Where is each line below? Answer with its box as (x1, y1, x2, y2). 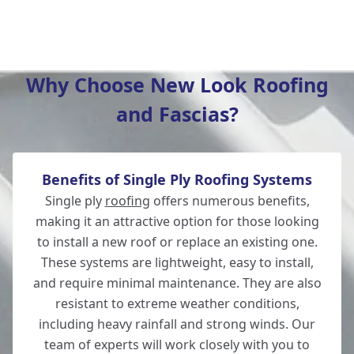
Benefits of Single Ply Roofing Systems (42, 170, 312, 189)
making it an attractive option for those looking (35, 213, 319, 230)
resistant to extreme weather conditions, (55, 295, 299, 312)
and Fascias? (115, 100, 239, 127)
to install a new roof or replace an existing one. (36, 233, 318, 250)
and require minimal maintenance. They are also (32, 274, 322, 292)
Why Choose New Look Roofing (25, 71, 329, 98)
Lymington (32, 266, 108, 285)
